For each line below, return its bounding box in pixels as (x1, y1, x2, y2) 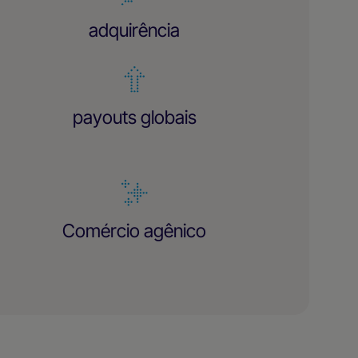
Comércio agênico (62, 219, 207, 242)
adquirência (89, 18, 181, 42)
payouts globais (72, 106, 197, 129)
